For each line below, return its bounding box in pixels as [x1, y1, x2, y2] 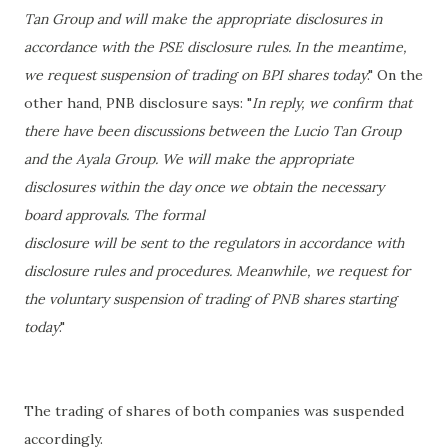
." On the [367, 66, 423, 84]
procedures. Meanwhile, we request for [156, 262, 410, 280]
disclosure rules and [24, 262, 156, 280]
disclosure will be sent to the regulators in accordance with [24, 234, 404, 252]
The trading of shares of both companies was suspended [24, 402, 404, 420]
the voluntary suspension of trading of [24, 290, 271, 308]
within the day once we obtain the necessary [99, 178, 384, 196]
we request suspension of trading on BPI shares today [24, 66, 367, 84]
